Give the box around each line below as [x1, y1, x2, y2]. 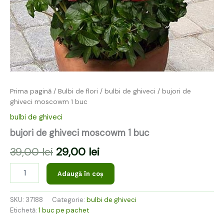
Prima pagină [10, 87, 51, 96]
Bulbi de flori [58, 87, 98, 96]
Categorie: [52, 195, 86, 204]
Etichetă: [10, 206, 38, 215]
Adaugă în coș [57, 169, 103, 177]
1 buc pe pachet [38, 206, 89, 215]
